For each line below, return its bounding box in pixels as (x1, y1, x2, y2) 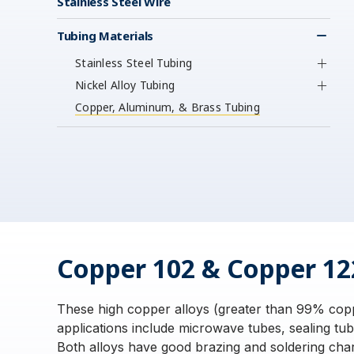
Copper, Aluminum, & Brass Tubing (75, 100, 260, 115)
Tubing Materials (57, 28, 154, 43)
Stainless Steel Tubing (75, 55, 193, 70)
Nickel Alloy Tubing (75, 77, 175, 92)
